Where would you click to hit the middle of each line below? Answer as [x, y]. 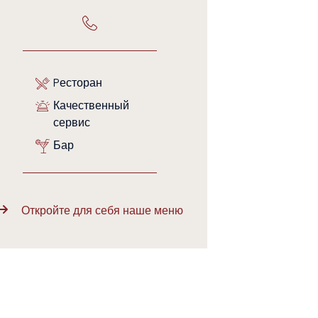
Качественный [91, 106]
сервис [71, 123]
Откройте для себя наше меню [102, 211]
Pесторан [77, 83]
